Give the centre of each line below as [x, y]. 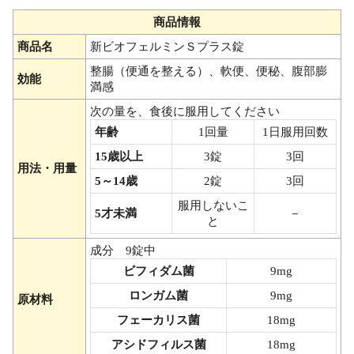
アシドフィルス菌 [158, 344]
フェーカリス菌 [158, 320]
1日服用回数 [295, 132]
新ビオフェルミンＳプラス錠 [167, 46]
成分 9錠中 [123, 250]
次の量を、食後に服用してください [185, 111]
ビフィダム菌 [158, 271]
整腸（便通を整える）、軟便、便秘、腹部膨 [209, 71]
